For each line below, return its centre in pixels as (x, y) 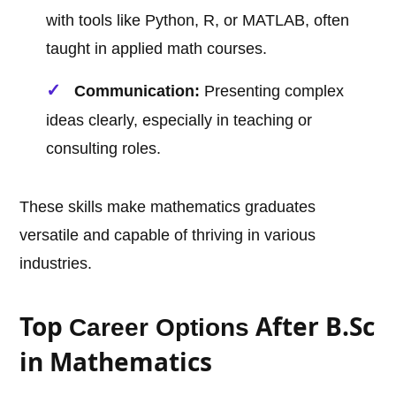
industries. (56, 264)
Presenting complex (272, 91)
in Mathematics (116, 362)
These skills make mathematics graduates (168, 207)
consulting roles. (104, 149)
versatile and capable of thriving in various (168, 236)
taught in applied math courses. (157, 49)
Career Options (160, 328)
